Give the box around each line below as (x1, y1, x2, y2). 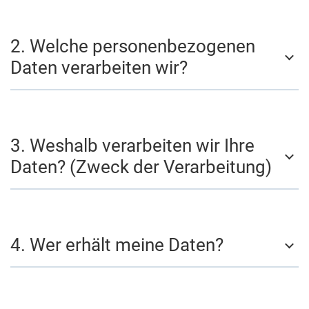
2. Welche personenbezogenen (10, 36, 255, 57)
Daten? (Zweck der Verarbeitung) (10, 157, 272, 177)
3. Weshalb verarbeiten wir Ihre (10, 135, 255, 156)
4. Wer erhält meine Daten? (10, 235, 223, 255)
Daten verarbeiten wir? (10, 57, 188, 78)
